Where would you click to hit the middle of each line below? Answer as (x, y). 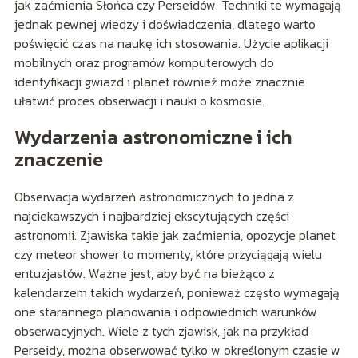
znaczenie (58, 160)
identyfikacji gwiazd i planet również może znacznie (159, 82)
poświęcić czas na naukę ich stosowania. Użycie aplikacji (171, 44)
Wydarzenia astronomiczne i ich (153, 137)
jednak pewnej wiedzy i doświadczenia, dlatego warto (165, 24)
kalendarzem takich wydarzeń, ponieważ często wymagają (177, 293)
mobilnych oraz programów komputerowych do (144, 63)
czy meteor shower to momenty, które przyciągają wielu (168, 255)
